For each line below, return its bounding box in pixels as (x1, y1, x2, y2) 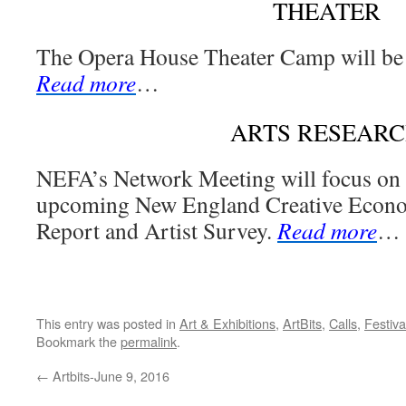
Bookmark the (36, 332, 121, 351)
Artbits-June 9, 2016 (49, 366, 169, 385)
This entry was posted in (36, 314, 179, 333)
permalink (121, 332, 177, 351)
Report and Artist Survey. (36, 215, 277, 246)
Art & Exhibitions (179, 314, 275, 333)
